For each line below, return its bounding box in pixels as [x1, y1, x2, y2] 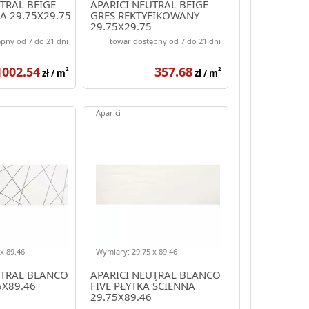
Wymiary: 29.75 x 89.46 [95, 246, 177, 257]
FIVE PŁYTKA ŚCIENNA [90, 278, 195, 292]
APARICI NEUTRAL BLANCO [90, 267, 221, 281]
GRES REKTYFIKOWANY [90, 8, 199, 22]
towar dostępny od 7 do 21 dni [109, 35, 221, 46]
